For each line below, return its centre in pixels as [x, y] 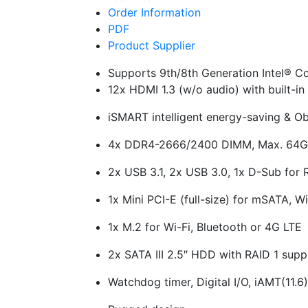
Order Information [154, 13]
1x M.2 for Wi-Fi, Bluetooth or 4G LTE [205, 227]
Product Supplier [152, 46]
